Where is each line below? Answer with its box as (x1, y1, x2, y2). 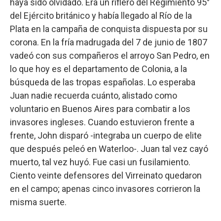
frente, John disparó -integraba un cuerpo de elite (10, 130, 202, 141)
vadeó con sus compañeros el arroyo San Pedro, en (10, 50, 210, 61)
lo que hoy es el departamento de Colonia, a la (10, 63, 187, 74)
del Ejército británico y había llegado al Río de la (10, 10, 192, 21)
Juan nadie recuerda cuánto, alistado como (10, 90, 177, 101)
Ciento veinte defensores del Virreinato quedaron (10, 170, 202, 181)
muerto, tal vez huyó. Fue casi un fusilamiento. (10, 156, 190, 167)
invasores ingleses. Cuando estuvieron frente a (10, 116, 194, 127)
